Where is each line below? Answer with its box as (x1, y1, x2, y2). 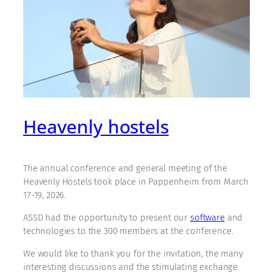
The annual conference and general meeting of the (23, 162, 227, 174)
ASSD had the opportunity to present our (23, 211, 190, 223)
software (190, 211, 225, 223)
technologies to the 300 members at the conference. (23, 225, 233, 236)
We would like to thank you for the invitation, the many (23, 247, 243, 259)
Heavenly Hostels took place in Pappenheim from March (23, 175, 249, 187)
